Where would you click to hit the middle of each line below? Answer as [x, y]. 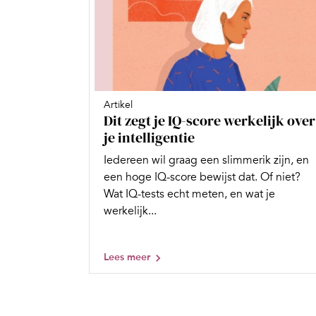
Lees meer [127, 257]
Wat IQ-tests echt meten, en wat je [189, 194]
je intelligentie [149, 138]
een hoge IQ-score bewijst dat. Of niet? [202, 177]
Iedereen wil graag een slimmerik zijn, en [206, 160]
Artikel [118, 105]
